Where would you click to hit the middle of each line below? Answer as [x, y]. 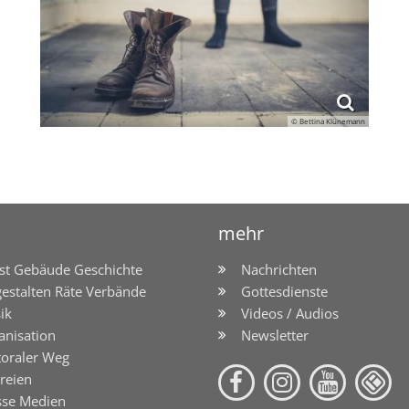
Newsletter [275, 336]
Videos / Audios [290, 314]
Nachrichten [279, 270]
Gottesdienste [284, 292]
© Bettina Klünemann [328, 121]
